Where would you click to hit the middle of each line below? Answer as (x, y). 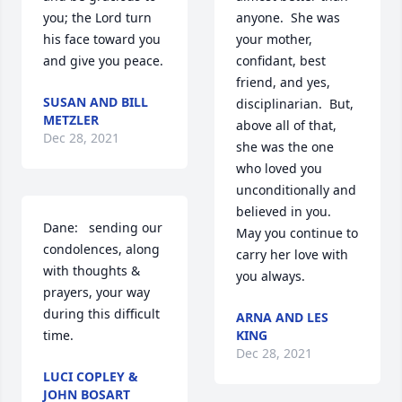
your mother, (274, 39)
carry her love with (292, 255)
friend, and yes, (283, 83)
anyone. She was (288, 18)
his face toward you (102, 39)
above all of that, (286, 126)
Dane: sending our (103, 228)
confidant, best (281, 61)
